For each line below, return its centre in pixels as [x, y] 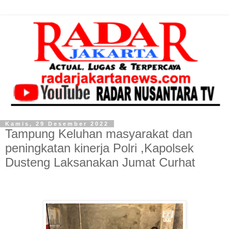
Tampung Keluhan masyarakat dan [99, 134]
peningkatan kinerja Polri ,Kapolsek [99, 148]
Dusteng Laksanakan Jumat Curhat [100, 163]
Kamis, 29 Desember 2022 [57, 124]
